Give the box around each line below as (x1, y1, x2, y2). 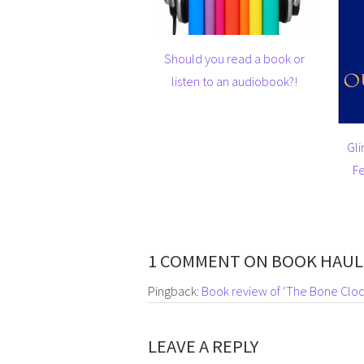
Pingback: (148, 282, 201, 299)
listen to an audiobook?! (171, 72, 298, 89)
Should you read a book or (164, 50, 305, 67)
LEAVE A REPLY (148, 334, 258, 357)
